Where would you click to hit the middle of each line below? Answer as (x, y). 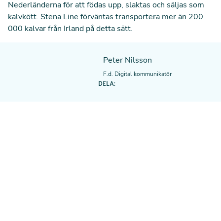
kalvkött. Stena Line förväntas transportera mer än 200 (106, 17)
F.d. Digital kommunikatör (137, 74)
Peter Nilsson (127, 60)
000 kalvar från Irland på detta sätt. (70, 29)
